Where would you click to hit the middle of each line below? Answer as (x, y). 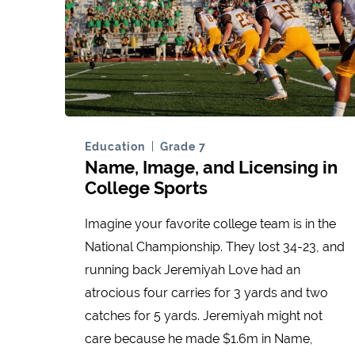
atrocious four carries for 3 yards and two (206, 293)
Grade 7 (183, 147)
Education (115, 147)
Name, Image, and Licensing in (211, 168)
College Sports (146, 188)
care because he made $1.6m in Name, (199, 339)
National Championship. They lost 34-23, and (215, 247)
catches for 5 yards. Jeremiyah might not (204, 316)
